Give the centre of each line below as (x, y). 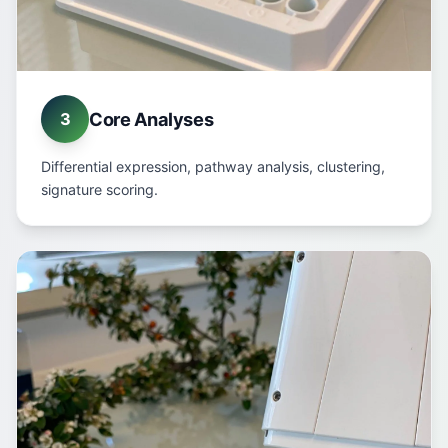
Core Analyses (151, 119)
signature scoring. (99, 189)
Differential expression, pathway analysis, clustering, (213, 166)
